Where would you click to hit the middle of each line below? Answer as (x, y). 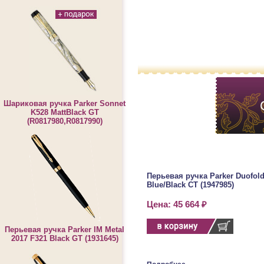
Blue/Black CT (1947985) (190, 185)
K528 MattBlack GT (65, 112)
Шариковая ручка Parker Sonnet (65, 103)
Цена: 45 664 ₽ (177, 204)
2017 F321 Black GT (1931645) (65, 238)
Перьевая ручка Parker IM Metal (65, 230)
